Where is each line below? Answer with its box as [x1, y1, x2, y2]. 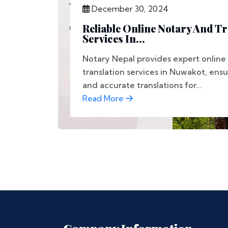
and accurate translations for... [82, 80, 202, 90]
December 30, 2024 [90, 4, 168, 14]
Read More [82, 93, 126, 103]
